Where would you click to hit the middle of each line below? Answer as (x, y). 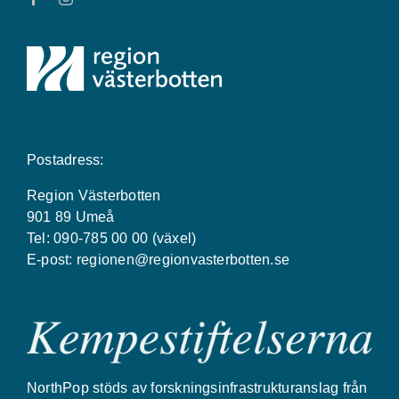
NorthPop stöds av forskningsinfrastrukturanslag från (197, 388)
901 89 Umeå (70, 217)
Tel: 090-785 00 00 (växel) (111, 238)
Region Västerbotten (94, 195)
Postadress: (65, 160)
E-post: (51, 260)
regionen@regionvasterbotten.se (183, 260)
